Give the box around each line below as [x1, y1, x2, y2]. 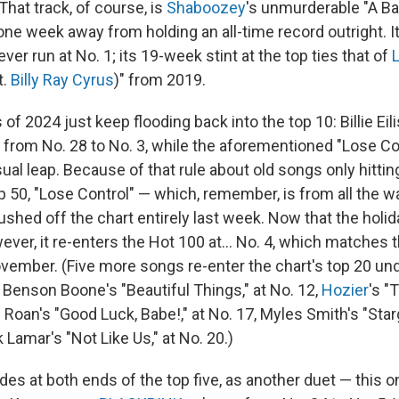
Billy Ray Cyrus [11, 70, 114, 90]
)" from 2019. [114, 70, 206, 90]
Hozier [322, 281, 369, 300]
